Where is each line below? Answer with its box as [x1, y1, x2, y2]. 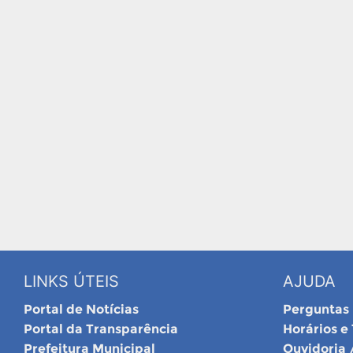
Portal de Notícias [24, 301, 139, 317]
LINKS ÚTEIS [24, 271, 119, 291]
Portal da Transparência [24, 321, 178, 336]
